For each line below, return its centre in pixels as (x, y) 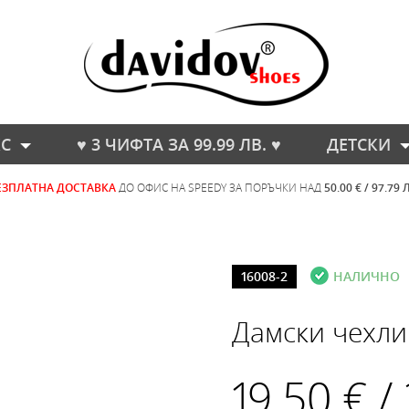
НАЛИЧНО (367, 276)
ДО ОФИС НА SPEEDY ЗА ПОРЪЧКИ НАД (221, 187)
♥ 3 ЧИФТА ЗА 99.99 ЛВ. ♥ (178, 144)
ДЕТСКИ (358, 144)
